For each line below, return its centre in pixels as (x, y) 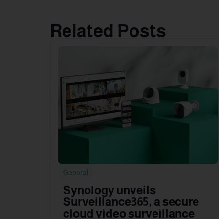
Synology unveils (109, 190)
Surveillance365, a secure (131, 202)
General (76, 172)
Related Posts (108, 31)
